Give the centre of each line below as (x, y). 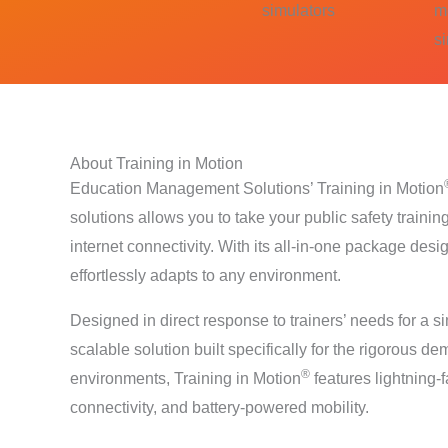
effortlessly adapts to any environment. (205, 275)
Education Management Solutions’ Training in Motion (257, 188)
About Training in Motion (156, 163)
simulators (298, 10)
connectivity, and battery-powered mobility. (219, 407)
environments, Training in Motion (185, 378)
